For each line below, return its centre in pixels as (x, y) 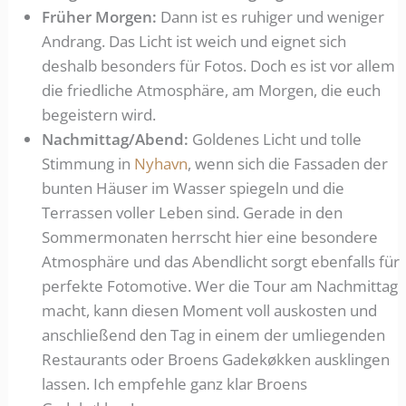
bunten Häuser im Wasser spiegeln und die (193, 188)
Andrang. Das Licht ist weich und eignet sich (194, 41)
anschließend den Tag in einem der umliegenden (214, 334)
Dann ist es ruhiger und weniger (271, 16)
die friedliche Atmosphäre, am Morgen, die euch (212, 90)
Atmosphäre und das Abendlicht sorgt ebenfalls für (221, 261)
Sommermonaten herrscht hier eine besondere (210, 237)
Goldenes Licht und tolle (275, 139)
